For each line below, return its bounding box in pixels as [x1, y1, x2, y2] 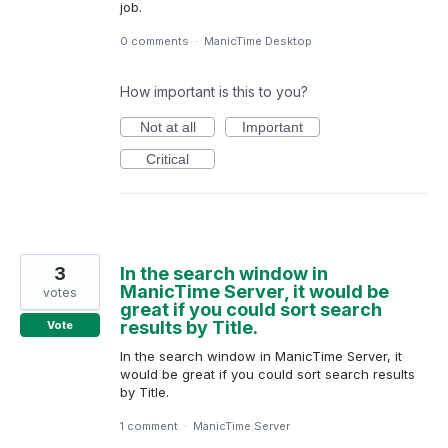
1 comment [120, 419, 178, 434]
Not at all [139, 119, 196, 135]
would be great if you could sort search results [120, 366, 415, 382]
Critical [146, 151, 189, 167]
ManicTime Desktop [204, 34, 312, 48]
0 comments [120, 34, 189, 48]
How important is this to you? [120, 83, 308, 100]
